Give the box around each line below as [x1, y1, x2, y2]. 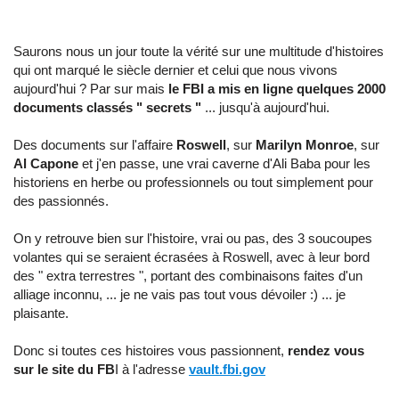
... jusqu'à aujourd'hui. [201, 100, 330, 116]
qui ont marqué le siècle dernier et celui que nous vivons [13, 62, 338, 78]
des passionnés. [13, 193, 109, 209]
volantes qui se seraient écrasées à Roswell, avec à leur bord [13, 249, 370, 265]
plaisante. [13, 305, 69, 322]
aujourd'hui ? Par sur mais [13, 81, 168, 97]
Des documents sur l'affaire [13, 137, 176, 153]
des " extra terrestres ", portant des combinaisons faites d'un [13, 268, 362, 284]
